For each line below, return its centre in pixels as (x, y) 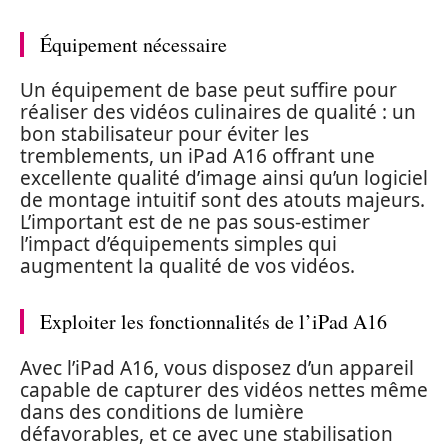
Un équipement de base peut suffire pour (208, 90)
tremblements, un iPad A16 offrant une (197, 156)
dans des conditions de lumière (162, 411)
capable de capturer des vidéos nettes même (224, 389)
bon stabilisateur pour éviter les (164, 134)
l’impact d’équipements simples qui (178, 244)
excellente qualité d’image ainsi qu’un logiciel (224, 178)
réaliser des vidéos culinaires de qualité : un (218, 112)
